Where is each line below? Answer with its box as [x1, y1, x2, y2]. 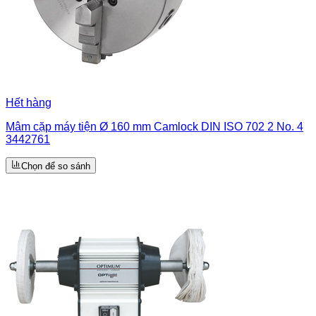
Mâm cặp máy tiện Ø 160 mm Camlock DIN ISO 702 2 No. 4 [6, 120, 303, 133]
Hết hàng [6, 96, 51, 109]
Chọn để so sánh [21, 160, 90, 171]
